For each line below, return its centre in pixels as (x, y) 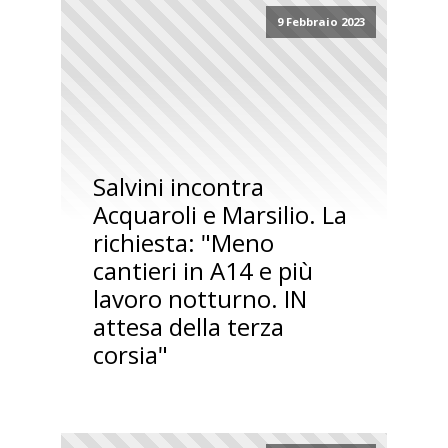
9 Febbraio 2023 (320, 22)
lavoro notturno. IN (199, 298)
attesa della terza (188, 326)
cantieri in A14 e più (202, 270)
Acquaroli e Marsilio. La (219, 214)
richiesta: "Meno (183, 242)
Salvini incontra (178, 186)
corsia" (130, 354)
